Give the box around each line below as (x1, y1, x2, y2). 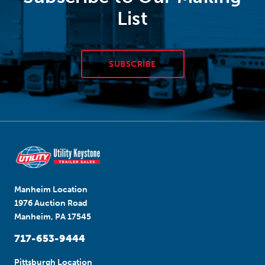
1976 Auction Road (14, 198, 88, 209)
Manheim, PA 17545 (14, 212, 91, 222)
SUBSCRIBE (109, 59, 156, 69)
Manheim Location (14, 185, 88, 195)
